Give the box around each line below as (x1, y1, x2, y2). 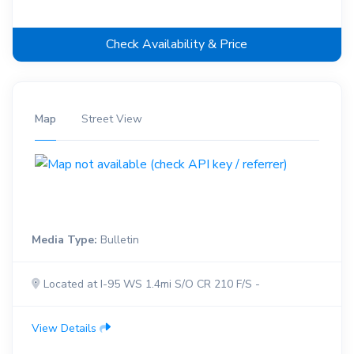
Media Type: (31, 232, 97, 248)
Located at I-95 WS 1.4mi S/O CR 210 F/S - (40, 277, 260, 292)
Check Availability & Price (106, 36, 248, 54)
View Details (31, 321, 100, 337)
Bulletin (96, 232, 139, 248)
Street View (81, 111, 142, 127)
